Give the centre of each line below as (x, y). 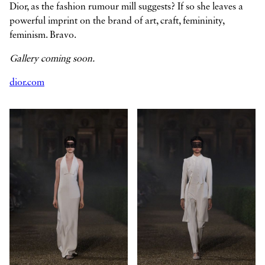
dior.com (27, 83)
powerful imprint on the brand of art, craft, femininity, (117, 21)
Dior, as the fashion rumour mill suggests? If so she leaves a (126, 7)
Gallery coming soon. (52, 59)
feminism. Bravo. (43, 35)
